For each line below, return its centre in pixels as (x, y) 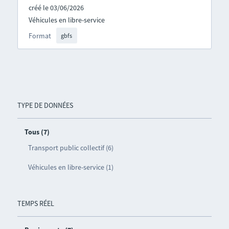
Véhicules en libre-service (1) (71, 167)
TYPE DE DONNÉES (45, 106)
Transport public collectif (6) (71, 148)
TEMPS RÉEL (36, 204)
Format (40, 36)
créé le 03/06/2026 (56, 7)
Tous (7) (37, 132)
